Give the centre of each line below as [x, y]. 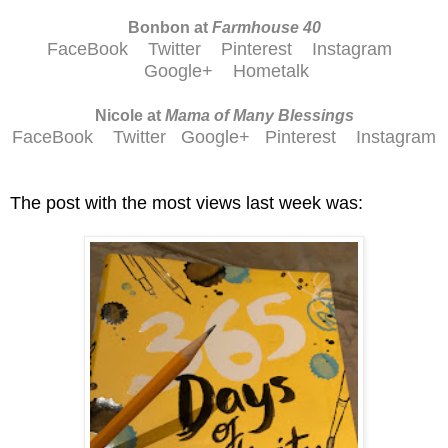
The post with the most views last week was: [186, 202]
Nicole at [129, 115]
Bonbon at [169, 27]
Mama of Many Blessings [259, 115]
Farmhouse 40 [266, 27]
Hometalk [271, 70]
